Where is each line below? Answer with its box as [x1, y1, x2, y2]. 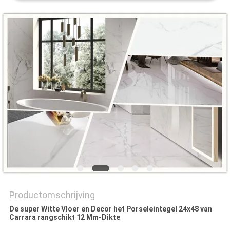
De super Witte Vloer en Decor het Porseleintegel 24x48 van [9, 205, 212, 214]
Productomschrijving [9, 189, 95, 201]
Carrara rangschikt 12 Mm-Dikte [9, 213, 120, 222]
